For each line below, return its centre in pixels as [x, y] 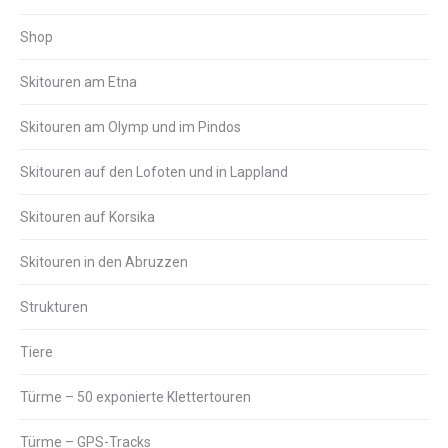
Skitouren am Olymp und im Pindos [130, 127]
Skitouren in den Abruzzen [104, 262]
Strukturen [54, 307]
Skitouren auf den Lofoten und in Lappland [154, 172]
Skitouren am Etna [78, 82]
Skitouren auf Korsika [87, 217]
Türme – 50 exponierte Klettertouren [135, 397]
